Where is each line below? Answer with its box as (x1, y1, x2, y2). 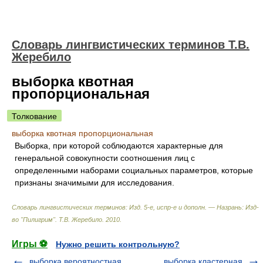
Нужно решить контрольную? (56, 240, 180, 249)
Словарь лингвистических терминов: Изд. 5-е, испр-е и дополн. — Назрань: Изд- (12, 204, 259, 211)
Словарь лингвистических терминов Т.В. (12, 38, 249, 51)
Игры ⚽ (12, 239, 48, 249)
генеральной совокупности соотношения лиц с (15, 153, 195, 163)
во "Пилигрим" (12, 216, 55, 223)
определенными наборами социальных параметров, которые (15, 166, 253, 175)
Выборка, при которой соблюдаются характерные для (15, 141, 223, 150)
